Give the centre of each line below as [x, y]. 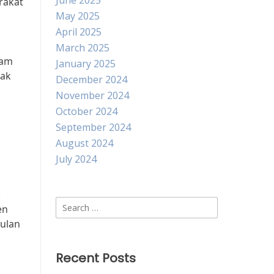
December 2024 [91, 80]
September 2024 [93, 127]
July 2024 [76, 159]
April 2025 [79, 32]
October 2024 [87, 111]
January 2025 [86, 64]
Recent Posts [96, 258]
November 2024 [92, 95]
